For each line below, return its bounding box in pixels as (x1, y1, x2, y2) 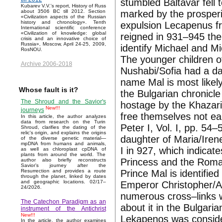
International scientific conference (20, 25, 106, 31)
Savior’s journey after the (20, 163, 106, 168)
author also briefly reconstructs (20, 157, 106, 163)
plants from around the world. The (20, 152, 106, 158)
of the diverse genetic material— (20, 135, 106, 141)
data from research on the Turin (20, 119, 106, 125)
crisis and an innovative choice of (20, 36, 106, 42)
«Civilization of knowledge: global (20, 30, 106, 36)
